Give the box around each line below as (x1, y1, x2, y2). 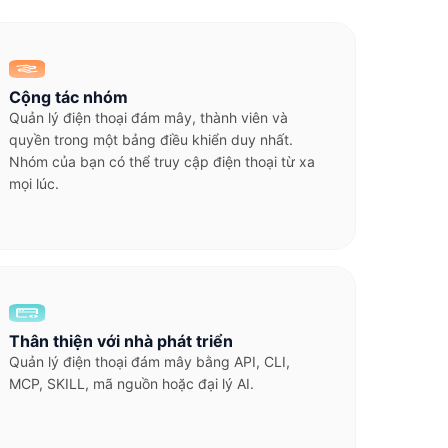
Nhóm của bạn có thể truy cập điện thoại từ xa (9, 153, 315, 170)
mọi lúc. (9, 175, 59, 192)
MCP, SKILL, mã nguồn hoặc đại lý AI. (9, 375, 254, 392)
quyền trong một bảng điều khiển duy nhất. (9, 131, 293, 148)
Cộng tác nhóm (9, 87, 128, 107)
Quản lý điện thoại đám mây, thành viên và (9, 109, 288, 126)
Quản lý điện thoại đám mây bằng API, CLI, (9, 353, 290, 370)
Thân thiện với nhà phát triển (9, 331, 233, 351)
